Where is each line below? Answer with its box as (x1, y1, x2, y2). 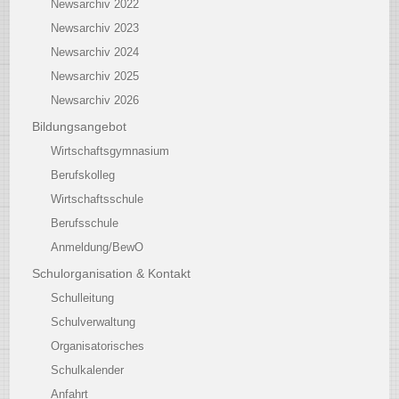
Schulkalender (51, 363, 125, 377)
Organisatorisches (51, 339, 145, 353)
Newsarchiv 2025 (51, 69, 140, 83)
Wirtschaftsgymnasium (51, 144, 170, 158)
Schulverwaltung (51, 315, 136, 329)
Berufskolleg (51, 168, 116, 182)
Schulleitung (51, 291, 115, 305)
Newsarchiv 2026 (51, 94, 140, 107)
